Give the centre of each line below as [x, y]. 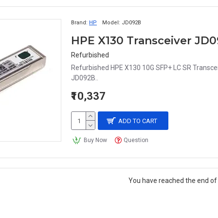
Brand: [79, 23]
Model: [111, 23]
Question [136, 140]
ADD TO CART [138, 121]
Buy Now [95, 140]
